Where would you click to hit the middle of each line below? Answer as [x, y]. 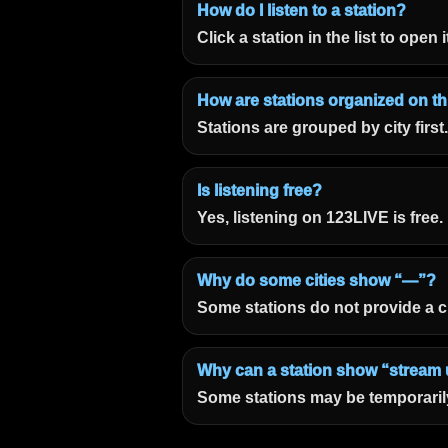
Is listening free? [259, 190]
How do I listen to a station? [301, 10]
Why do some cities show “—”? [316, 280]
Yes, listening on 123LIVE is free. [320, 217]
